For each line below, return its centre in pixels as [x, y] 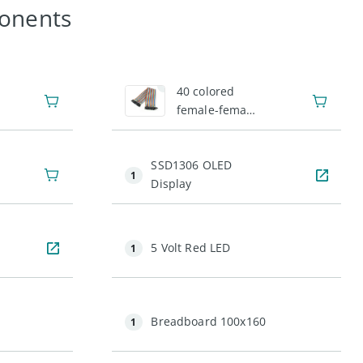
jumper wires [213, 128]
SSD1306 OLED [192, 165]
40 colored [205, 91]
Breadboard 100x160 [208, 321]
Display [171, 184]
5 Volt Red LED [191, 247]
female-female [216, 110]
